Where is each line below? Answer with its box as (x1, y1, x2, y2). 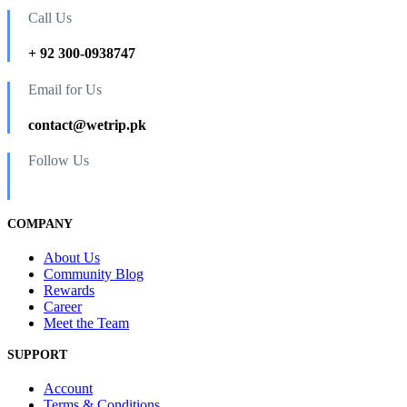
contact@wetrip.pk (28, 116, 146, 133)
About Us (44, 249, 100, 265)
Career (44, 298, 82, 314)
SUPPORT (7, 348, 67, 362)
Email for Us (28, 81, 102, 97)
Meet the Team (44, 314, 129, 331)
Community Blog (44, 265, 144, 282)
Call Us (28, 10, 72, 26)
